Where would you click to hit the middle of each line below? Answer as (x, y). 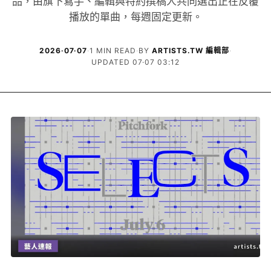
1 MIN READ (113, 51)
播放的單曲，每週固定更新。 (135, 17)
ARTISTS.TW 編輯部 (191, 51)
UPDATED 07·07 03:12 (135, 62)
